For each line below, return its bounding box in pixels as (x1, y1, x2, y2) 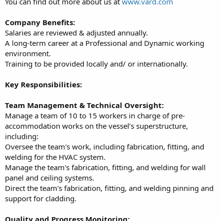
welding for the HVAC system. (5, 151, 106, 162)
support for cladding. (5, 193, 76, 203)
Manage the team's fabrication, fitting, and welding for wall (5, 162, 206, 172)
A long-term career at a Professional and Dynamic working (5, 37, 204, 48)
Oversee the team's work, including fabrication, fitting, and (5, 141, 204, 151)
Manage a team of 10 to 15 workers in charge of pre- (5, 110, 185, 120)
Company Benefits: (5, 17, 75, 27)
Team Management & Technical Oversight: (5, 100, 164, 110)
